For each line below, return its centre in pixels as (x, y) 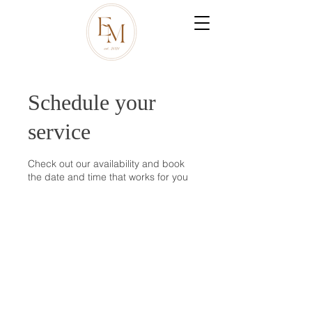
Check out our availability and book (106, 164)
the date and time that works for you (108, 177)
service (59, 132)
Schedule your (92, 102)
